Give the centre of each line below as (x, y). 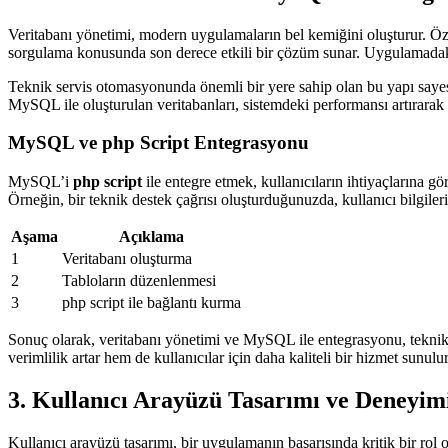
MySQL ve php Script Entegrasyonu (158, 143)
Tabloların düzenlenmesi (139, 281)
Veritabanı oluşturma (127, 259)
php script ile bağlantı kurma (151, 303)
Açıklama (151, 237)
